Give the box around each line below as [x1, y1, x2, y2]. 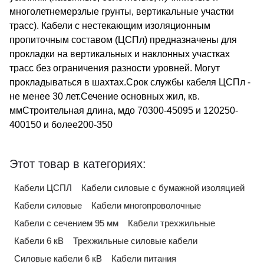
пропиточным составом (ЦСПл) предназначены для [9, 35, 237, 45]
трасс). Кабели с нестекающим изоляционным [9, 21, 210, 31]
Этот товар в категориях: [9, 157, 146, 170]
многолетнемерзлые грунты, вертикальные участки [9, 6, 234, 16]
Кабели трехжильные [128, 218, 215, 228]
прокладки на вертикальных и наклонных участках [9, 49, 230, 59]
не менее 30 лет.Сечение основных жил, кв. [9, 91, 200, 101]
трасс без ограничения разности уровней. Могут [9, 63, 220, 73]
